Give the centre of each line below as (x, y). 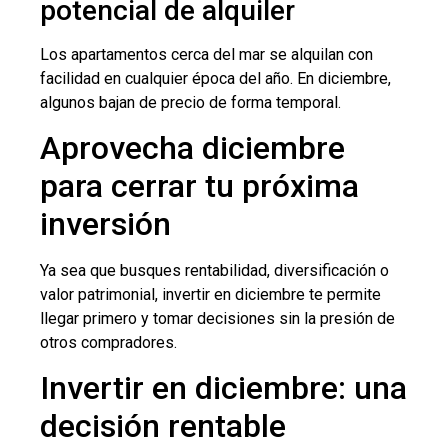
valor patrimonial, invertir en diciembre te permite (210, 294)
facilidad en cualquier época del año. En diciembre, (215, 78)
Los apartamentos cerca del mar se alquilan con (206, 54)
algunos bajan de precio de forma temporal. (190, 102)
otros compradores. (108, 342)
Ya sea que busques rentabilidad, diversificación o (214, 270)
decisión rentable (163, 426)
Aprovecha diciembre (192, 147)
